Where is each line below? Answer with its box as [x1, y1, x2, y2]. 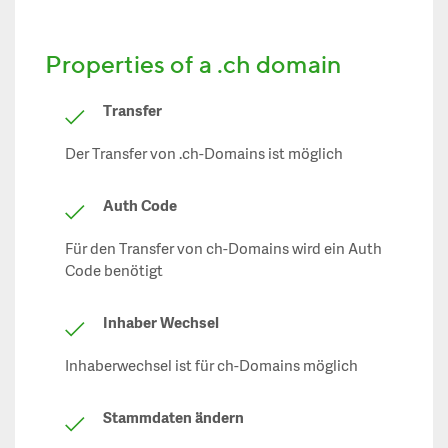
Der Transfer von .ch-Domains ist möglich [65, 145, 343, 165]
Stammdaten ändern [103, 409, 244, 429]
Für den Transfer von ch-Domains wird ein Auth [65, 240, 382, 260]
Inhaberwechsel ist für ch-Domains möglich [65, 357, 358, 377]
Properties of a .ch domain [45, 49, 342, 79]
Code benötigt [65, 262, 163, 282]
